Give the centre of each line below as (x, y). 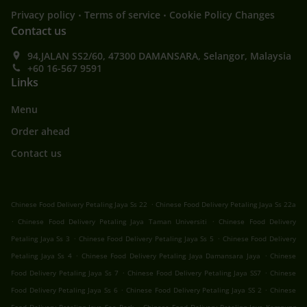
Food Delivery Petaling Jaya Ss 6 (64, 290)
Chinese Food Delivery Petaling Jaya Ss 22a (226, 205)
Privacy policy (43, 15)
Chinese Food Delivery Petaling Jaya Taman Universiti (112, 222)
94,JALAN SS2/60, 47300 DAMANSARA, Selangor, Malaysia (159, 56)
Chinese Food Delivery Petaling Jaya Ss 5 (146, 239)
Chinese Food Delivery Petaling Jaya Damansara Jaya (171, 256)
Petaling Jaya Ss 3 (41, 239)
